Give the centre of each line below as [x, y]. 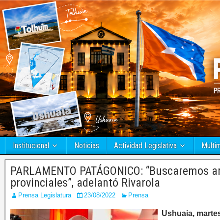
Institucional [31, 146]
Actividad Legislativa [145, 146]
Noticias [86, 146]
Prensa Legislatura [45, 195]
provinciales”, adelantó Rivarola [85, 183]
